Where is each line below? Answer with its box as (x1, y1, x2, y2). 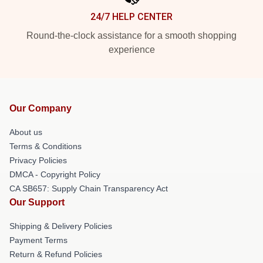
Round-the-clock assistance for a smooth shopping (26, 31, 237, 41)
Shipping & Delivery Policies (9, 221, 112, 231)
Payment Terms (9, 235, 68, 245)
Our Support (9, 197, 65, 207)
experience (108, 45, 155, 55)
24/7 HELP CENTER (90, 11, 173, 22)
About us (9, 127, 42, 137)
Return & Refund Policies (9, 249, 102, 259)
